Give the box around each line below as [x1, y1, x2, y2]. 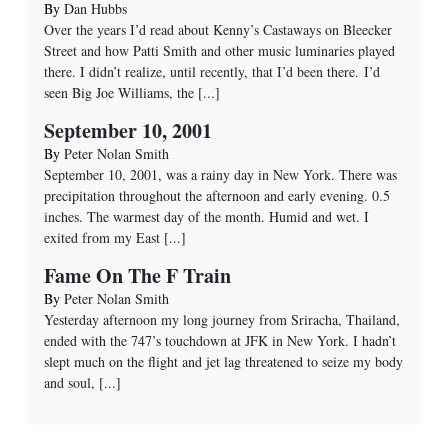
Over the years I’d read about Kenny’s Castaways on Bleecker [44, 20, 392, 40]
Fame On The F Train [44, 261, 231, 291]
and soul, [44, 373, 95, 393]
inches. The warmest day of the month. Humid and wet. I [44, 207, 369, 227]
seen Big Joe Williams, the [44, 83, 194, 103]
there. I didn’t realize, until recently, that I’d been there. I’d [44, 62, 380, 82]
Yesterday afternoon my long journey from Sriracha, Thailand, [44, 310, 400, 330]
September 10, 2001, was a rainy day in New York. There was [44, 165, 397, 185]
